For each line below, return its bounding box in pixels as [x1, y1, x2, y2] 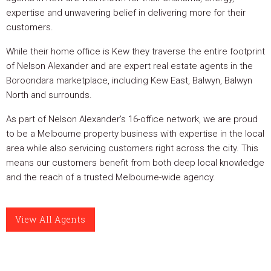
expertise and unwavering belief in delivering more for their [6, 7, 246, 18]
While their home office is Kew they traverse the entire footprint [6, 46, 265, 57]
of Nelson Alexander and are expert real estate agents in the [6, 60, 253, 71]
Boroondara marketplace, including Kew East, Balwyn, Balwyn [6, 75, 252, 86]
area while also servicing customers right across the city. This [6, 143, 258, 154]
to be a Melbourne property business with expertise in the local [6, 128, 264, 139]
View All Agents [15, 214, 86, 226]
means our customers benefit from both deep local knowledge [6, 157, 264, 168]
